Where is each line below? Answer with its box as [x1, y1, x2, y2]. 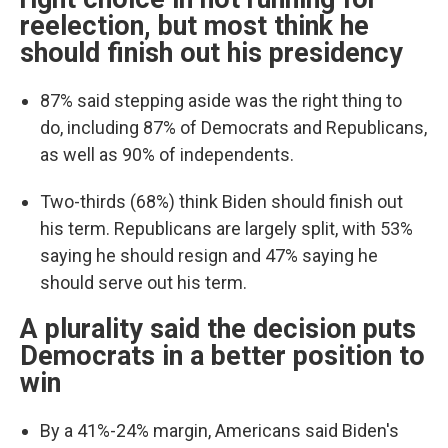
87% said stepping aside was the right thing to [40, 90, 402, 111]
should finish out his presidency [20, 37, 403, 69]
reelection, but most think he [20, 10, 369, 42]
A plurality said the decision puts [20, 313, 416, 345]
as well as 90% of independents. [40, 144, 294, 165]
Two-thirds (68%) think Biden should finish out [40, 191, 403, 212]
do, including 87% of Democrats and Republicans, [40, 117, 427, 138]
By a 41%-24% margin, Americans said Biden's [40, 420, 399, 441]
